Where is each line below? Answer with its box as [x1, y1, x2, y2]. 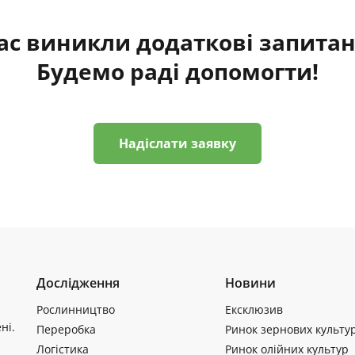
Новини [224, 274, 276, 292]
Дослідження [36, 274, 120, 292]
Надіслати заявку [119, 135, 236, 153]
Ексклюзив [224, 302, 283, 318]
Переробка [36, 322, 96, 338]
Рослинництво [36, 302, 115, 318]
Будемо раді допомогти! [36, 56, 319, 87]
